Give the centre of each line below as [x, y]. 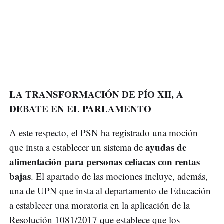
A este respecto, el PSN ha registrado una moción [104, 133]
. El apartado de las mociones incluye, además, [119, 176]
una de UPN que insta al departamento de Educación [110, 191]
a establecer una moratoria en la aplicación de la [100, 205]
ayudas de [166, 147]
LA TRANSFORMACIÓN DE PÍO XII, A [96, 94]
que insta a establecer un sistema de [77, 147]
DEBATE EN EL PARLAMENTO [80, 109]
